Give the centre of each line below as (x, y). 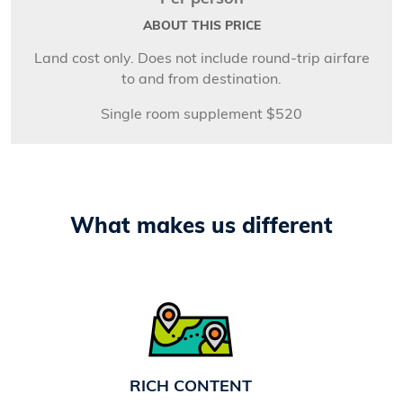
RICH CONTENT (191, 387)
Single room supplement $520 (201, 115)
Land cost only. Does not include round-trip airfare (201, 59)
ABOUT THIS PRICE (201, 26)
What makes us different (201, 227)
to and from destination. (201, 80)
